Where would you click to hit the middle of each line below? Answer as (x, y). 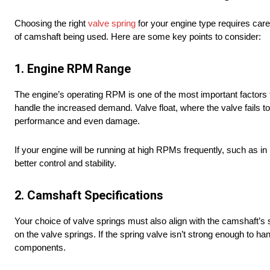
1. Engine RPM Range (73, 69)
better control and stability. (65, 163)
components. (40, 248)
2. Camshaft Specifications (89, 196)
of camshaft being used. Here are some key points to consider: (138, 37)
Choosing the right (51, 24)
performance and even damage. (77, 121)
